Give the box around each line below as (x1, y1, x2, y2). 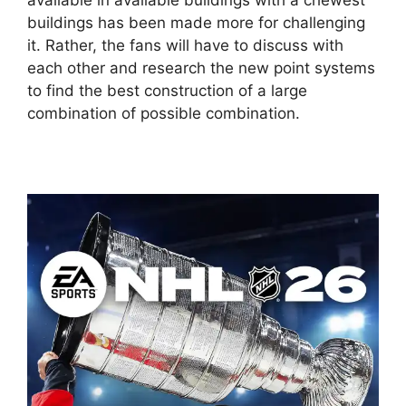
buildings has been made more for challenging (27, 14, 365, 33)
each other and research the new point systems (27, 59, 375, 78)
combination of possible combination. (27, 104, 300, 123)
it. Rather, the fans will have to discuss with (27, 36, 343, 55)
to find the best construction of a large (27, 82, 307, 101)
